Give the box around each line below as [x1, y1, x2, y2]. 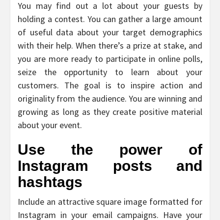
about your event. [18, 119, 82, 131]
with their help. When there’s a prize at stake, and [18, 39, 202, 51]
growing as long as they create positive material [18, 106, 202, 117]
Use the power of [18, 141, 202, 158]
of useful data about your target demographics [18, 26, 202, 38]
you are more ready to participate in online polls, [18, 53, 202, 64]
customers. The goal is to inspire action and [18, 79, 202, 91]
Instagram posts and [18, 157, 202, 174]
